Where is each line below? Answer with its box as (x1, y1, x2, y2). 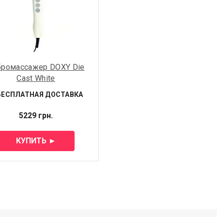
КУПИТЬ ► (15, 136, 56, 145)
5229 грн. (19, 110, 53, 120)
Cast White (16, 73, 55, 83)
